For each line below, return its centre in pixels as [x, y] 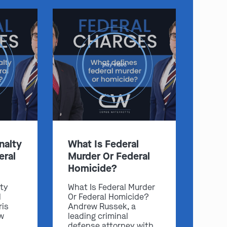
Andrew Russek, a [102, 207]
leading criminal [98, 216]
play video [114, 65]
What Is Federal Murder [112, 187]
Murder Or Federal [109, 157]
